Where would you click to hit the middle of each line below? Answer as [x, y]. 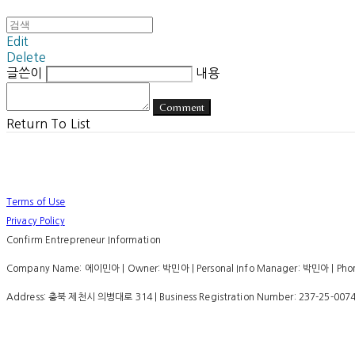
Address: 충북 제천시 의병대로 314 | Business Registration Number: [153, 297]
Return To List [49, 123]
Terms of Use [36, 202]
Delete [26, 57]
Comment [182, 107]
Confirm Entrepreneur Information [84, 240]
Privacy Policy [36, 221]
